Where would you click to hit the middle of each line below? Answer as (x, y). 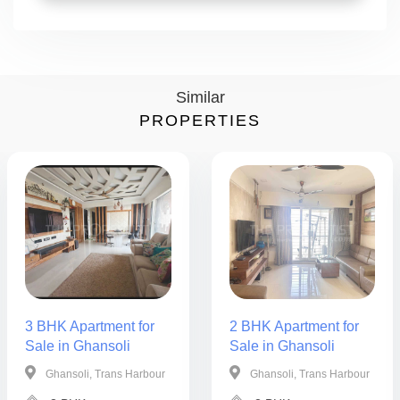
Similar (200, 97)
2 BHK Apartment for (294, 326)
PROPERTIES (200, 121)
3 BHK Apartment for (90, 326)
